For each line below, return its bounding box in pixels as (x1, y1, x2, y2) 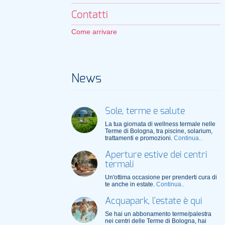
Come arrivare (71, 28, 117, 36)
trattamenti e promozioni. (104, 135, 174, 142)
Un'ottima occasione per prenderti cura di (104, 174, 217, 181)
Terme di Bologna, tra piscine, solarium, (104, 128, 212, 135)
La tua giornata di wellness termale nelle (104, 121, 215, 128)
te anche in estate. (104, 181, 156, 188)
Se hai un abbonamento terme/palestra (104, 210, 211, 217)
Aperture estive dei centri (104, 151, 207, 160)
